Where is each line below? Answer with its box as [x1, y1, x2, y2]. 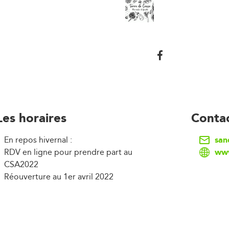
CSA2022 [4, 158, 38, 171]
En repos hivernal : [4, 133, 72, 147]
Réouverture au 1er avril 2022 [4, 170, 113, 184]
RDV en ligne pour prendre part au [4, 146, 132, 159]
